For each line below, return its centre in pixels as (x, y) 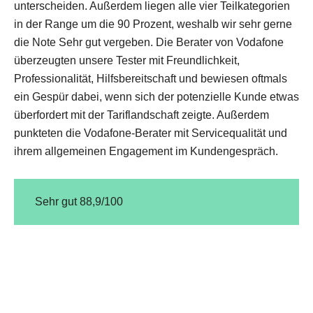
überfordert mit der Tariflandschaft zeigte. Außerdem (141, 115)
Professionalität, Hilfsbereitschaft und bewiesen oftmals (151, 79)
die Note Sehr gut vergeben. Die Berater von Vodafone (149, 42)
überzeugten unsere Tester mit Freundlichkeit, (127, 60)
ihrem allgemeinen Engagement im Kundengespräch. (146, 151)
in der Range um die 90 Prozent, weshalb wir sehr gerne (153, 24)
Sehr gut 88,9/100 (79, 202)
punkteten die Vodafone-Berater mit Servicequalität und (151, 133)
